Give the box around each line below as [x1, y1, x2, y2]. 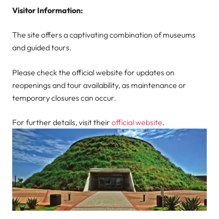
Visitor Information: [12, 5, 83, 16]
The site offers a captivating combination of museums [12, 30, 196, 40]
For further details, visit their [12, 117, 111, 127]
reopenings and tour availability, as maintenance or [12, 80, 186, 90]
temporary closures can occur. [12, 92, 116, 103]
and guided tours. [12, 43, 72, 53]
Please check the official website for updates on [12, 67, 175, 77]
